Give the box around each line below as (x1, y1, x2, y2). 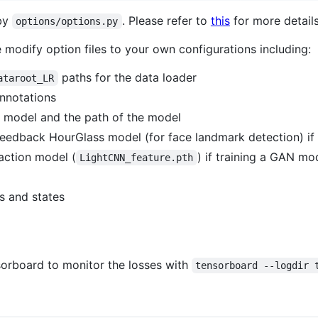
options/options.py (16, 16, 119, 28)
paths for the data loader (57, 70, 197, 85)
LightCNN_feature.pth (79, 152, 194, 164)
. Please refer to (121, 13, 211, 28)
